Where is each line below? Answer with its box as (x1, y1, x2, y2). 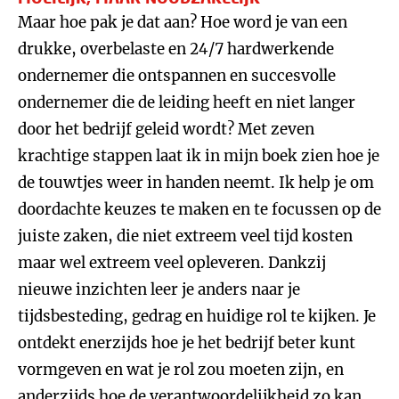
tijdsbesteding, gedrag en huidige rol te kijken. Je (18, 306, 376, 326)
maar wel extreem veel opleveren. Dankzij (18, 253, 326, 273)
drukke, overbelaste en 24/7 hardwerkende (18, 39, 334, 59)
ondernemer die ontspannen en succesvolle (18, 66, 336, 85)
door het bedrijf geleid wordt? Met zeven (18, 119, 314, 139)
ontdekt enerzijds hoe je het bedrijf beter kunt (18, 333, 355, 353)
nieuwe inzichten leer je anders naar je (18, 280, 300, 299)
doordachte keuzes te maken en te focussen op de (18, 199, 381, 219)
